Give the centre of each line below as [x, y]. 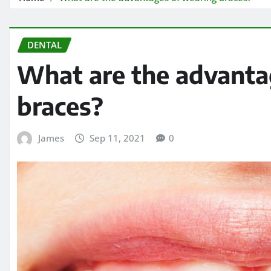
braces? [60, 106]
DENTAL [44, 45]
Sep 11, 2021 [118, 138]
